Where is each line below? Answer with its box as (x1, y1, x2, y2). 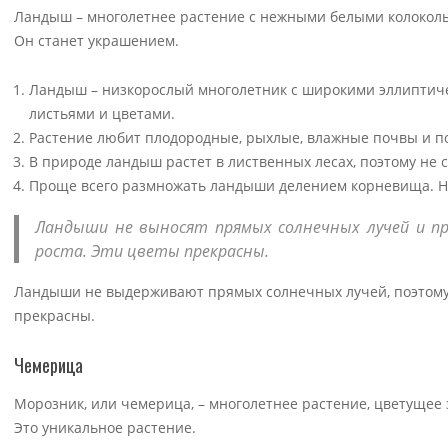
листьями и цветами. (29, 103, 175, 123)
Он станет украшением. (14, 30, 179, 50)
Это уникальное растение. (14, 417, 196, 437)
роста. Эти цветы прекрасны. (35, 239, 269, 262)
